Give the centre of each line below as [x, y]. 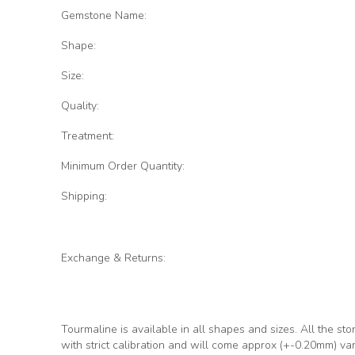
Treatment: [88, 136]
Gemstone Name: [104, 16]
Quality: [80, 106]
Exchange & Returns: [113, 258]
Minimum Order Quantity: [123, 166]
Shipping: [84, 197]
